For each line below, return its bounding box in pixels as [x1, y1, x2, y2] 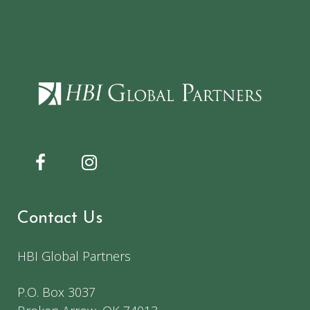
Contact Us [17, 210, 103, 228]
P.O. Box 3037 [17, 284, 95, 301]
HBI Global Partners [17, 248, 131, 265]
